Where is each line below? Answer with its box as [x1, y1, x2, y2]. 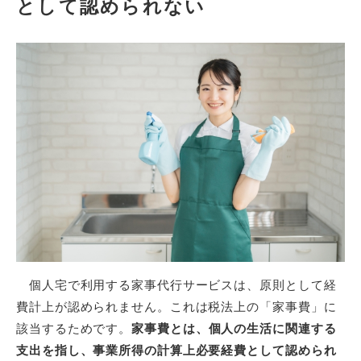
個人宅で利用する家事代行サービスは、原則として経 [16, 277, 337, 292]
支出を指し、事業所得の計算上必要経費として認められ [16, 342, 337, 357]
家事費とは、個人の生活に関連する [131, 321, 337, 335]
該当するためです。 [16, 321, 132, 335]
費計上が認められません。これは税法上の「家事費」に [16, 299, 337, 313]
